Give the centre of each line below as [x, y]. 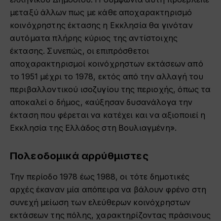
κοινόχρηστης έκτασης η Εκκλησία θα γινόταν [101, 25]
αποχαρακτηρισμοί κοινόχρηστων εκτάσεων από [107, 64]
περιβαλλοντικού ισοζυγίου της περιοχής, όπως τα [110, 89]
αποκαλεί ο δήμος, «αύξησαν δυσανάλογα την [101, 102]
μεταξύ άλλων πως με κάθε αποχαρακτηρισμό [101, 12]
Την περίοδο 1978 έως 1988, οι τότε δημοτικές [100, 177]
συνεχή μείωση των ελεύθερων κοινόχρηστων [100, 202]
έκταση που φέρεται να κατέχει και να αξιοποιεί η [108, 115]
